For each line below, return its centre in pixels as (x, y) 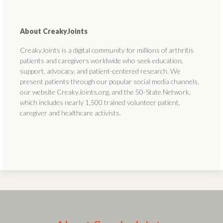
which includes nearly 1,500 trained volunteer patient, (100, 102)
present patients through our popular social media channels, (110, 81)
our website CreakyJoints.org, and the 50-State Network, (105, 92)
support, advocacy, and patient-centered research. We (100, 71)
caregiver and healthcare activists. (70, 113)
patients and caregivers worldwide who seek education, (102, 60)
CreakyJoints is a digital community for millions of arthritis (107, 50)
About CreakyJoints (54, 31)
